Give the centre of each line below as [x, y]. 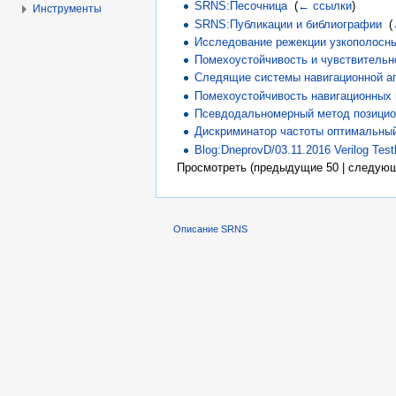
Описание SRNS [210, 229]
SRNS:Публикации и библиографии [289, 24]
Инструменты [67, 9]
